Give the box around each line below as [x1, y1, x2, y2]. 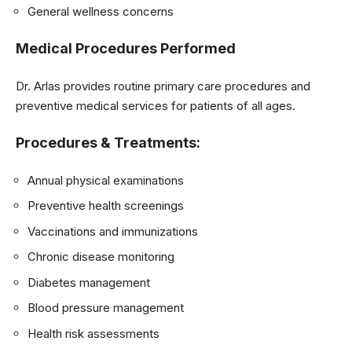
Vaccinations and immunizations [27, 223, 198, 239]
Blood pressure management [27, 300, 184, 315]
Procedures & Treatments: [16, 134, 200, 151]
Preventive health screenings [27, 198, 184, 213]
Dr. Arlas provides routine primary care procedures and [16, 78, 310, 93]
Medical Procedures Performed [16, 40, 236, 57]
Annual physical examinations [27, 172, 184, 188]
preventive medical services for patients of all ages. [16, 97, 295, 113]
